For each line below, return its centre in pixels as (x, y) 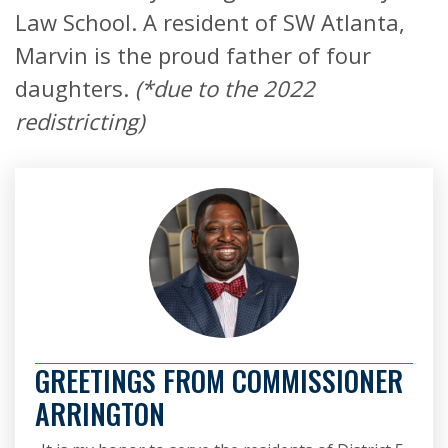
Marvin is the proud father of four (193, 55)
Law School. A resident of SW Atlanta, (210, 22)
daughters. (75, 88)
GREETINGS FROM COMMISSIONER (219, 381)
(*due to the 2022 (225, 88)
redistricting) (79, 121)
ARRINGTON (100, 414)
